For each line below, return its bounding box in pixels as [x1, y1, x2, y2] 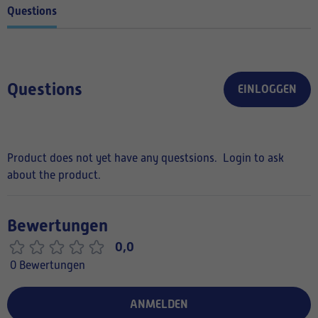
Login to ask [223, 151, 284, 165]
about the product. [7, 168, 101, 182]
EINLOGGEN [238, 82, 297, 96]
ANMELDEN [130, 297, 188, 311]
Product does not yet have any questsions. [7, 151, 217, 165]
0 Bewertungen [10, 258, 85, 272]
